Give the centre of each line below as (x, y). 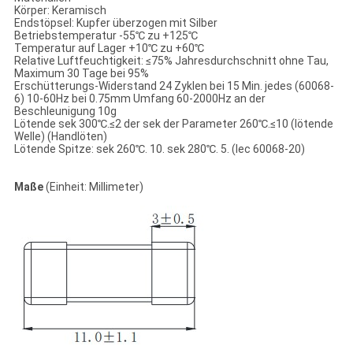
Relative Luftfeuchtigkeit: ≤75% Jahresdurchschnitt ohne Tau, (171, 60)
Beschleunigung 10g (65, 111)
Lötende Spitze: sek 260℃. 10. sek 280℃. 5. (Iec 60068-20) (159, 149)
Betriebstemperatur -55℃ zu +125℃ (106, 35)
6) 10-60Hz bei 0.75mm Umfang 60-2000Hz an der (139, 98)
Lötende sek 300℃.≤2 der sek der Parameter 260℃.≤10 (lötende (173, 123)
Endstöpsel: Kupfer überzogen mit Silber (115, 22)
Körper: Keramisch (60, 10)
